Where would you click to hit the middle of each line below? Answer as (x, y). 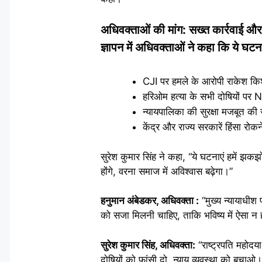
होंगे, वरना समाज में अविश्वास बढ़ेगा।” (167, 171)
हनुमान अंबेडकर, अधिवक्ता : (150, 201)
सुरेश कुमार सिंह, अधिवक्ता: (148, 245)
